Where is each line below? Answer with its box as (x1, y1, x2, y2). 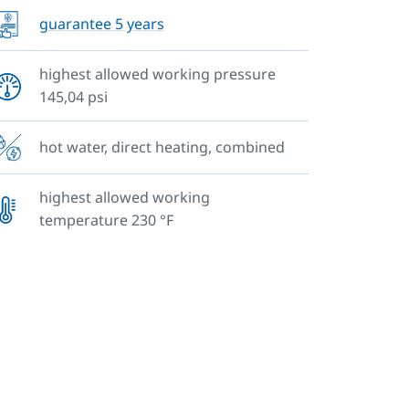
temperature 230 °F (38, 210, 173, 231)
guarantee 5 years (38, 14, 164, 35)
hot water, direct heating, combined (38, 137, 285, 158)
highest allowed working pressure (38, 64, 276, 85)
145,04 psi (38, 87, 108, 108)
